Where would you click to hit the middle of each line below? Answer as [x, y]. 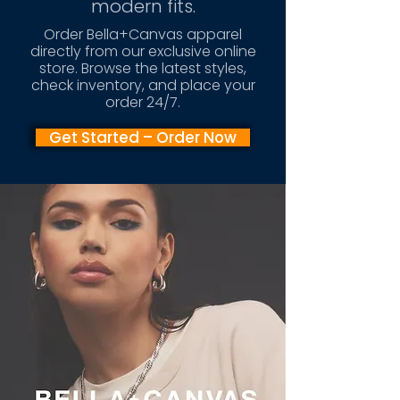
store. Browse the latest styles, [143, 68]
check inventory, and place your [143, 85]
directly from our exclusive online [143, 51]
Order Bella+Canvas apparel [143, 34]
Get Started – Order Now [143, 137]
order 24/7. [143, 102]
